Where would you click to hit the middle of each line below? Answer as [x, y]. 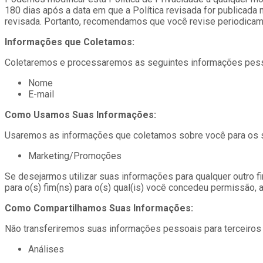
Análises [46, 249]
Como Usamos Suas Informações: [80, 115]
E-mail [41, 95]
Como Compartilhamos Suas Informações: [99, 208]
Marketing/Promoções [75, 156]
